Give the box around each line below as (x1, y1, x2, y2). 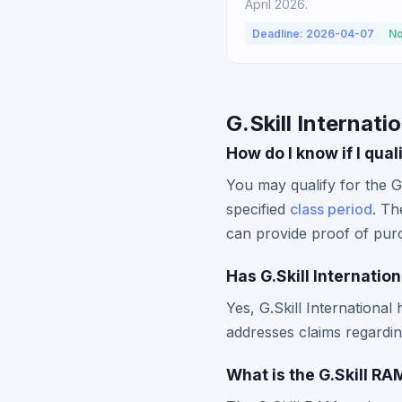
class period (290, 200, 372, 218)
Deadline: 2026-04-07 (252, 27, 374, 40)
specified (226, 200, 290, 218)
